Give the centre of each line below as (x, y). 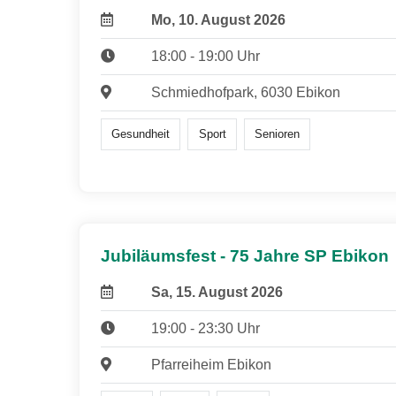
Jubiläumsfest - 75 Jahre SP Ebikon (245, 256)
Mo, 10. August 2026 (218, 19)
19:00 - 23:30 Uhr (205, 329)
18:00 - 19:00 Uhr (205, 56)
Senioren (277, 133)
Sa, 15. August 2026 (217, 293)
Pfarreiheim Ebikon (211, 365)
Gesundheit (141, 133)
